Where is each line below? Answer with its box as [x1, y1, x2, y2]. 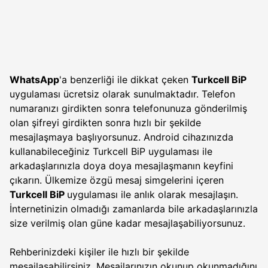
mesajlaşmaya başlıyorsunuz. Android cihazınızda [10, 131, 233, 143]
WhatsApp [10, 74, 59, 86]
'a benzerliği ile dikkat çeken [59, 74, 191, 86]
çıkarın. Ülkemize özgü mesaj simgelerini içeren [10, 174, 224, 186]
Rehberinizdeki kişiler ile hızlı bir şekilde [10, 246, 189, 258]
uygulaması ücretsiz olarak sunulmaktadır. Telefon [10, 88, 235, 100]
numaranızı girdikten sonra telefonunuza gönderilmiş [10, 102, 247, 114]
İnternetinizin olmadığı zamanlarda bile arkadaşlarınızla [10, 203, 258, 215]
